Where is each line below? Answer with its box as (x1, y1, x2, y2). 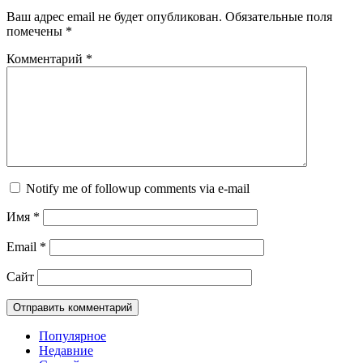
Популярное (39, 328, 106, 343)
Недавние (39, 343, 93, 357)
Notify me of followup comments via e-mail (26, 181, 250, 195)
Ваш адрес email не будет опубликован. (6, 9, 222, 23)
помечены (6, 23, 66, 38)
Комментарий (6, 51, 86, 66)
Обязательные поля (225, 9, 332, 23)
